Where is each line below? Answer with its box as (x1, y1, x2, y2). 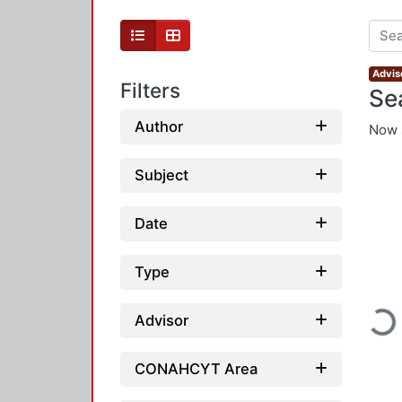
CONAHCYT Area (135, 359, 258, 378)
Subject (135, 165, 188, 184)
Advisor (135, 310, 188, 329)
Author (135, 117, 183, 135)
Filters (120, 78, 180, 103)
